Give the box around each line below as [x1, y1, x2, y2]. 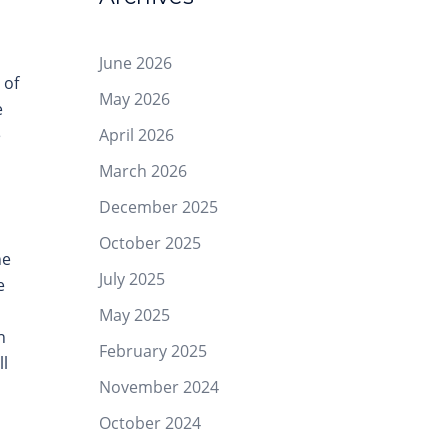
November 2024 [98, 376, 219, 398]
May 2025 [98, 304, 170, 326]
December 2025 [98, 196, 218, 218]
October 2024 [98, 412, 201, 434]
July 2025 [98, 268, 165, 290]
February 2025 [98, 340, 207, 362]
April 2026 [98, 124, 174, 146]
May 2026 [98, 88, 170, 110]
